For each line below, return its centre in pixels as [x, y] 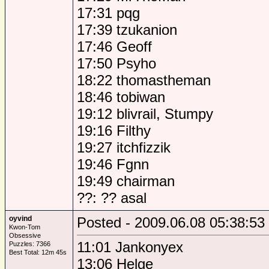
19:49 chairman [126, 181]
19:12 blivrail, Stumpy [145, 114]
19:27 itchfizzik [124, 147]
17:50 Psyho [116, 63]
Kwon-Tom [25, 227]
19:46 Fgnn [113, 164]
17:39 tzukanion [127, 30]
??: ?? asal [112, 198]
